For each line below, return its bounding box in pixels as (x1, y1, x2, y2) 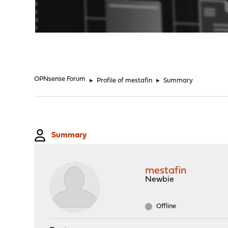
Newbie (145, 176, 175, 184)
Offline (155, 203, 177, 210)
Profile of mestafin (97, 77, 153, 84)
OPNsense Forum (34, 76, 86, 82)
